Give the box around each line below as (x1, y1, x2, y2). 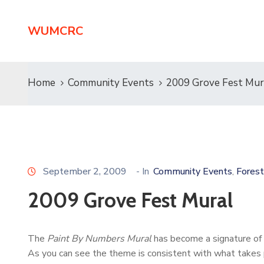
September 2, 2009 (43, 165, 127, 178)
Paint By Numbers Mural (47, 232, 151, 245)
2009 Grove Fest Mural (28, 187, 233, 213)
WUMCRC (28, 22, 83, 39)
